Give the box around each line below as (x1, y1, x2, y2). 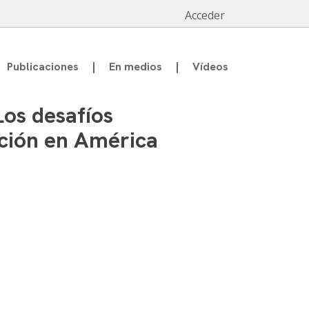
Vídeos (192, 59, 228, 74)
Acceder (185, 8, 225, 23)
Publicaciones (7, 59, 79, 74)
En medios (109, 59, 162, 74)
